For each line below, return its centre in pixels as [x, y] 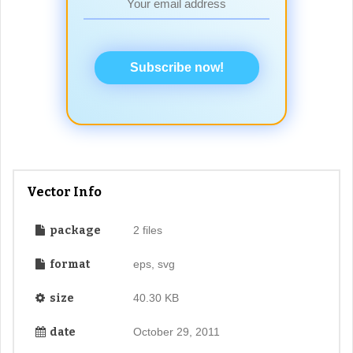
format [69, 264]
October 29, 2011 [176, 331]
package [74, 230]
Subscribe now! [176, 67]
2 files [147, 230]
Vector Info [64, 191]
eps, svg [154, 264]
